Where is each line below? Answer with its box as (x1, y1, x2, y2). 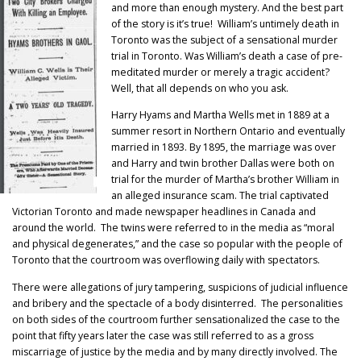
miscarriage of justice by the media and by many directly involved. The (12, 344, 338, 359)
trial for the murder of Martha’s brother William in (111, 172, 340, 187)
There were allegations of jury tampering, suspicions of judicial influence (12, 280, 348, 294)
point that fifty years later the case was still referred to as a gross (12, 328, 313, 342)
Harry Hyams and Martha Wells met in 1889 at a (111, 108, 330, 122)
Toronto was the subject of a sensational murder (111, 33, 338, 48)
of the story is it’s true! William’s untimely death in (111, 17, 340, 31)
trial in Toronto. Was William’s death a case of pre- (111, 49, 343, 64)
